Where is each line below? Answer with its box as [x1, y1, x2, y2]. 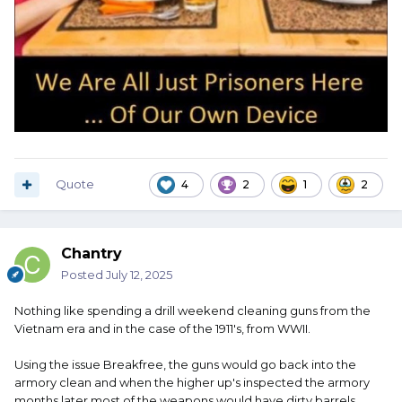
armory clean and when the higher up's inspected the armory [14, 375, 370, 390]
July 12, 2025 [106, 267, 172, 283]
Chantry [61, 245, 122, 263]
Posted [61, 267, 106, 283]
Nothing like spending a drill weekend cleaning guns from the [14, 303, 371, 319]
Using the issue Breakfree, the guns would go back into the [14, 357, 356, 372]
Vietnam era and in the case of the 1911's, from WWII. [14, 321, 313, 336]
